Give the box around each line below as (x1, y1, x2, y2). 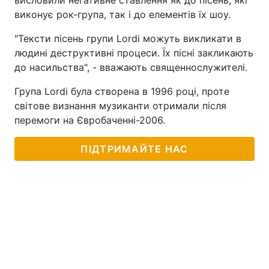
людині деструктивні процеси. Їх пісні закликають (14, 47, 253, 59)
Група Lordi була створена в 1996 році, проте (14, 85, 229, 97)
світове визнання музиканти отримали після (14, 100, 226, 112)
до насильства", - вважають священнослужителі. (14, 61, 247, 73)
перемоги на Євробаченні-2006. (14, 114, 165, 126)
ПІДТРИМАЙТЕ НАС (80, 143, 189, 155)
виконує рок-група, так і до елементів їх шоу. (14, 8, 231, 20)
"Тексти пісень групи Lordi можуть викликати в (14, 32, 241, 44)
